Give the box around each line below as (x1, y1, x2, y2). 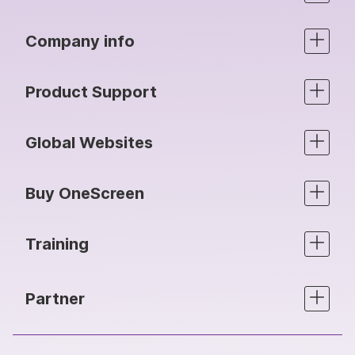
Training (25, 234, 89, 254)
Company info (25, 31, 135, 51)
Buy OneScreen (25, 183, 144, 203)
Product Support (25, 82, 157, 101)
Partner (25, 288, 85, 308)
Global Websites (25, 132, 153, 152)
